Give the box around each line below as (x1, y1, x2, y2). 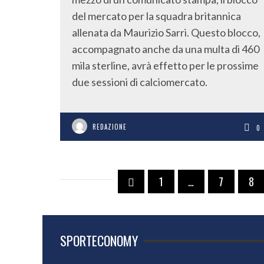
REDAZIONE (93, 122, 127, 131)
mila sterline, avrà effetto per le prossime (72, 59, 259, 72)
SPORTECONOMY (60, 231, 138, 250)
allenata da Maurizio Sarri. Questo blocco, (72, 26, 260, 39)
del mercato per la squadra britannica (72, 9, 241, 22)
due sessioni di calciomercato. (72, 75, 207, 88)
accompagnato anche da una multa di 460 (72, 42, 259, 55)
